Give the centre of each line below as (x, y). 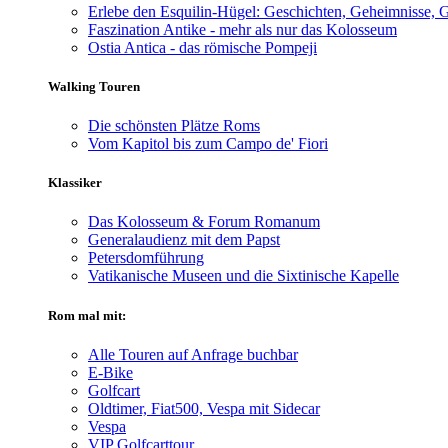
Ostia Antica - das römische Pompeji (202, 47)
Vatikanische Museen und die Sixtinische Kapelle (243, 276)
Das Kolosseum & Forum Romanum (204, 222)
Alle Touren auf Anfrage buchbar (193, 354)
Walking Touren (94, 86)
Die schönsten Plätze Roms (174, 126)
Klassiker (75, 183)
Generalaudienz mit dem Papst (184, 240)
